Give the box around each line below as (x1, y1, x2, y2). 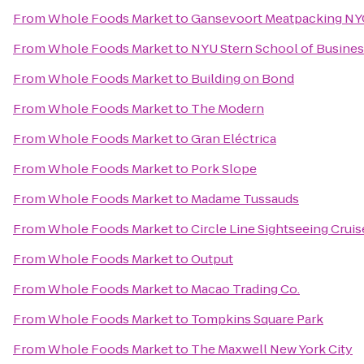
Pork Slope (191, 160, 257, 177)
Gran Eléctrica (191, 130, 276, 147)
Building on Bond (191, 70, 294, 87)
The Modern (191, 100, 264, 117)
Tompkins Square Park (191, 310, 323, 327)
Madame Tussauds (191, 190, 299, 207)
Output (191, 250, 233, 267)
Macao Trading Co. (191, 280, 300, 297)
